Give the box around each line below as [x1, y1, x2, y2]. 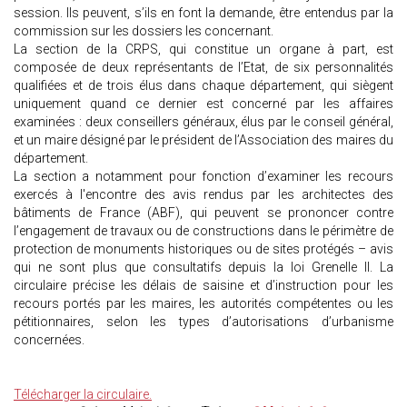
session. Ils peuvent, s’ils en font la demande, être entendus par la [14, 5, 393, 21]
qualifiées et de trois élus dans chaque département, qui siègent [14, 78, 393, 94]
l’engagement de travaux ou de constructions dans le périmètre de [14, 223, 393, 239]
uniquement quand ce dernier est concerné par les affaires [14, 96, 393, 112]
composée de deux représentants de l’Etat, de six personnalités [14, 60, 393, 75]
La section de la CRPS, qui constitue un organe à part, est [14, 42, 393, 57]
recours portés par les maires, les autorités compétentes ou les [14, 296, 393, 312]
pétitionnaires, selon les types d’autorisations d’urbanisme [14, 314, 393, 330]
